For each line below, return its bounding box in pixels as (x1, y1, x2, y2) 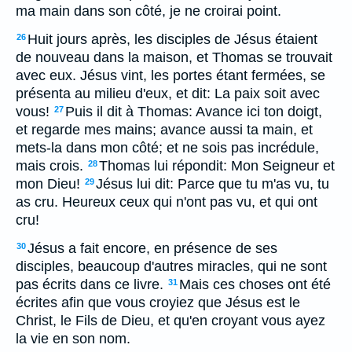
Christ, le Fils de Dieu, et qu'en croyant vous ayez (16, 313, 325, 328)
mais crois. (16, 158, 83, 174)
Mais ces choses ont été (179, 277, 331, 292)
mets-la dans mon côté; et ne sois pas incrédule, (16, 140, 319, 156)
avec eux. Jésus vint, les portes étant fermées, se (16, 68, 325, 83)
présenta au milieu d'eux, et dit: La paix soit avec (16, 86, 320, 101)
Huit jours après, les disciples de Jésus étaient (27, 31, 317, 47)
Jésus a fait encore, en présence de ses (27, 240, 277, 256)
